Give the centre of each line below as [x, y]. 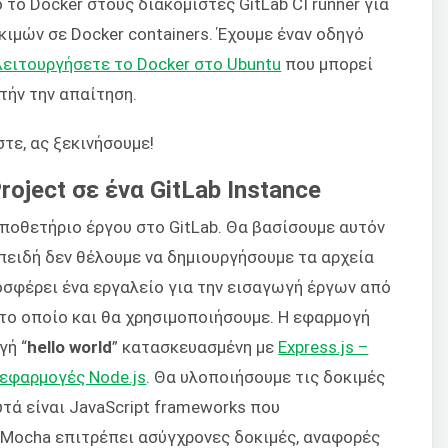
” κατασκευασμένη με [195, 347]
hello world [70, 347]
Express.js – [323, 347]
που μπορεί [327, 64]
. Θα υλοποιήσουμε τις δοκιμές [266, 377]
